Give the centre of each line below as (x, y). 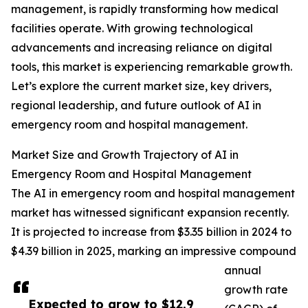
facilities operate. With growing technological (132, 29)
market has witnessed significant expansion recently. (150, 213)
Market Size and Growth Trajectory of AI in (125, 155)
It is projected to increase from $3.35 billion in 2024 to (151, 232)
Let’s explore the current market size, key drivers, (141, 86)
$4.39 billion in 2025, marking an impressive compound (154, 251)
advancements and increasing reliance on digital (142, 48)
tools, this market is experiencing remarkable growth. (152, 67)
